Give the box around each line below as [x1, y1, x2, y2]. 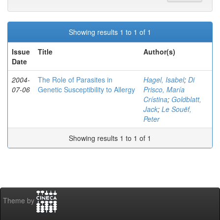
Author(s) [143, 47, 175, 56]
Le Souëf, [162, 104, 192, 114]
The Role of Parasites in [38, 75, 112, 84]
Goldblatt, [171, 94, 201, 104]
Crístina [143, 94, 167, 104]
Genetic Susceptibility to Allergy [38, 84, 135, 94]
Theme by [3, 195, 36, 206]
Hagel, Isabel [143, 75, 184, 84]
